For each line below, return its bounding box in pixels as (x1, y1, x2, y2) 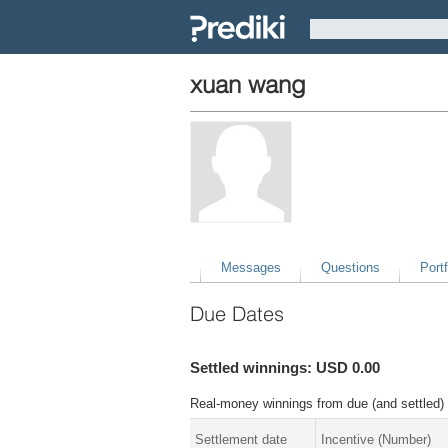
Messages (220, 259, 281, 275)
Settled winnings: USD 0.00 (190, 358, 380, 376)
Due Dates (190, 300, 284, 326)
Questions (320, 259, 380, 275)
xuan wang (190, 69, 306, 99)
